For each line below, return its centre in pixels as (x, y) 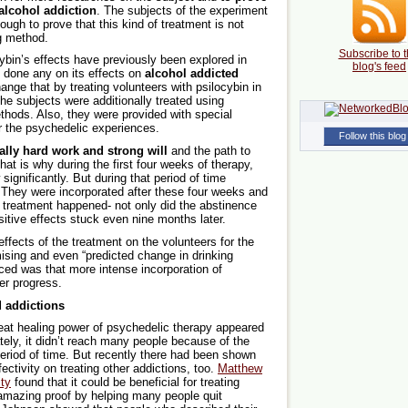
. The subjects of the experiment (182, 10)
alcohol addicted (192, 74)
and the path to (209, 151)
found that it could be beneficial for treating (125, 382)
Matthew (240, 369)
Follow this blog (372, 136)
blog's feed (379, 67)
